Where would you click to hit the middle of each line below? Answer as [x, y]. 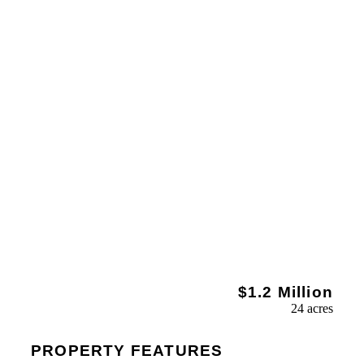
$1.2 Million [285, 292]
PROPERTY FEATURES [127, 350]
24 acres [312, 308]
